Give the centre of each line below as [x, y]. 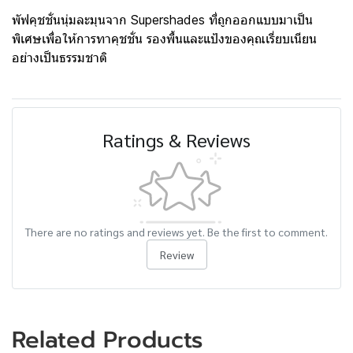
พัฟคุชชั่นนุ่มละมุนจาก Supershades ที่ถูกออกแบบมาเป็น [162, 20]
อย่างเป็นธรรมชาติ [59, 58]
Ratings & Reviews [176, 139]
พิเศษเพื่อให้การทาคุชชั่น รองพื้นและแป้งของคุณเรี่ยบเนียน [164, 39]
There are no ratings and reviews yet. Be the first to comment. [176, 232]
